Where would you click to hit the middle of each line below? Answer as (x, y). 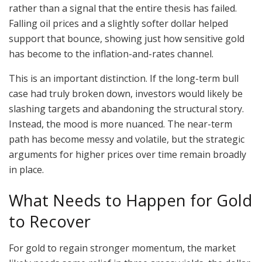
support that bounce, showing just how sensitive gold (127, 38)
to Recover (50, 222)
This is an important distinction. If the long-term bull (124, 78)
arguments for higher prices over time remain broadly (127, 154)
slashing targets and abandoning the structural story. (126, 108)
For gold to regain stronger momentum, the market (122, 248)
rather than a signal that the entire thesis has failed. (123, 8)
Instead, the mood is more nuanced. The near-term (120, 124)
